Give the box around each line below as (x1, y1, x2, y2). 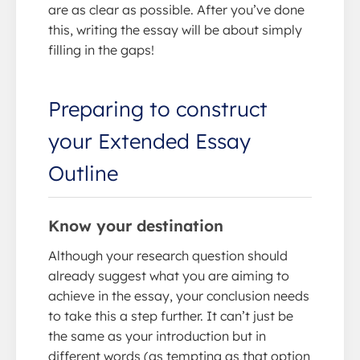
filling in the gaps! (48, 41, 154, 58)
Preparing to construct (48, 95, 268, 121)
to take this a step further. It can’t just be (48, 307, 293, 324)
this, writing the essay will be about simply (48, 21, 302, 38)
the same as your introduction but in (48, 327, 266, 344)
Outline (48, 159, 118, 186)
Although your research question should (48, 247, 288, 264)
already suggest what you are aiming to (48, 267, 289, 284)
